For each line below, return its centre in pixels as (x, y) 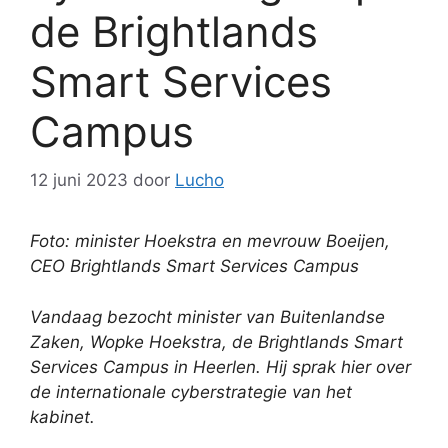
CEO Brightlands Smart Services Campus (194, 266)
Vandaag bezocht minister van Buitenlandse (207, 316)
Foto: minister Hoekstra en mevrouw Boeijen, (210, 241)
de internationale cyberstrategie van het (191, 391)
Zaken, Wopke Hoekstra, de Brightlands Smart (216, 341)
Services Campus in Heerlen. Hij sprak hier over (220, 366)
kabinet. (62, 416)
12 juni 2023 (79, 180)
